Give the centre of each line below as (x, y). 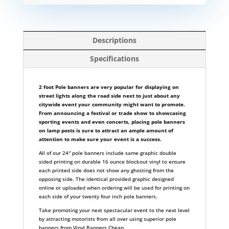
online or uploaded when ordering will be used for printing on (114, 187)
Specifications (114, 58)
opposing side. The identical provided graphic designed (106, 179)
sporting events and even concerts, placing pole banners (112, 121)
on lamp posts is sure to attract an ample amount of (106, 130)
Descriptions (114, 40)
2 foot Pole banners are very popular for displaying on (109, 87)
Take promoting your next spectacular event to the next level (114, 210)
